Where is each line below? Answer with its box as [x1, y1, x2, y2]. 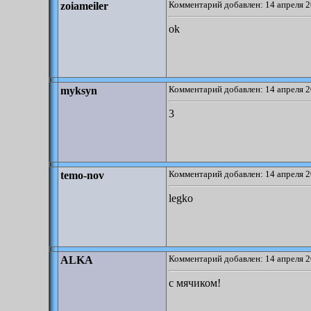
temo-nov [60, 169, 104, 181]
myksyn [60, 85, 97, 96]
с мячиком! [169, 277, 221, 289]
